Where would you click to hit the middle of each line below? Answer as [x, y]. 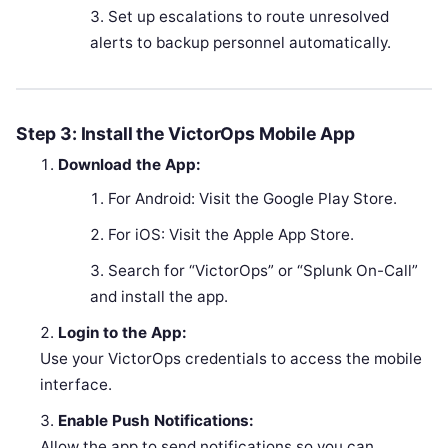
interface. [76, 384]
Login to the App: [123, 332]
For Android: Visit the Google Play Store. [252, 198]
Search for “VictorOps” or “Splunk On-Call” [262, 270]
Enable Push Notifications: [156, 420]
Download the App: [130, 164]
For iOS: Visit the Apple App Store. [230, 234]
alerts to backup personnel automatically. [240, 42]
